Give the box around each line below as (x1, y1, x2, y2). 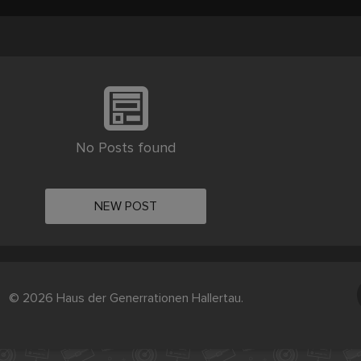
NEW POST (94, 198, 157, 215)
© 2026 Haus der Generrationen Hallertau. (8, 290, 243, 307)
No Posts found (76, 139, 176, 157)
